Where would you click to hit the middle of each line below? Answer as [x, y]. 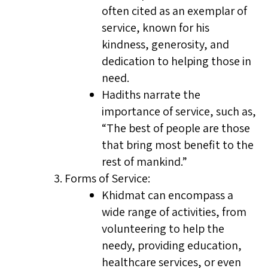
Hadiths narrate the [151, 95]
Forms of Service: [107, 178]
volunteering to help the [163, 229]
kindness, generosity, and [165, 44]
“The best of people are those [176, 128]
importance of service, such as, [179, 111]
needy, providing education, [172, 245]
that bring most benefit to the [178, 145]
